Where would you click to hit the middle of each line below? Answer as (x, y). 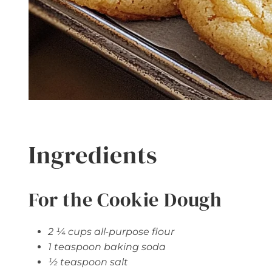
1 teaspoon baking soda (107, 247)
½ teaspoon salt (88, 262)
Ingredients (93, 155)
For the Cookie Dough (125, 200)
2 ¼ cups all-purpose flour (111, 232)
